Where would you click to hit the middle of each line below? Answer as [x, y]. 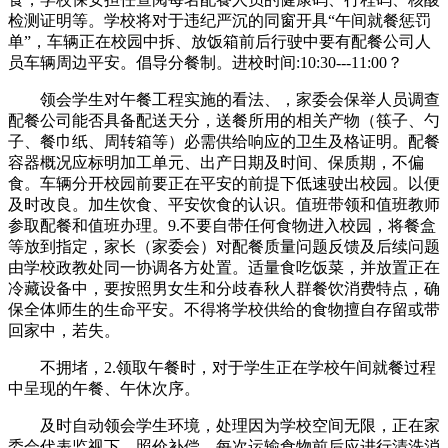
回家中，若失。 [64, 330]
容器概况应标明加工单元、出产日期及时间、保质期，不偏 [216, 162]
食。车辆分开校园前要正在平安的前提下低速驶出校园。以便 [224, 183]
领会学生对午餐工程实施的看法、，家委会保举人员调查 [224, 99]
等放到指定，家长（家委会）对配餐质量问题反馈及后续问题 [224, 246]
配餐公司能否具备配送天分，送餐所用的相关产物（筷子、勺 [224, 120]
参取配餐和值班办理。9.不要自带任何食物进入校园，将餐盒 [222, 225]
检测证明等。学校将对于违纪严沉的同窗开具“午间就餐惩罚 [219, 20]
